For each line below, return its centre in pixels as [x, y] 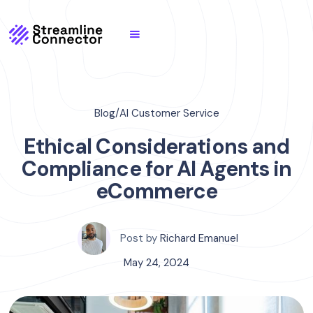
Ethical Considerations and [156, 146]
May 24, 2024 [156, 263]
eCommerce [156, 191]
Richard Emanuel [199, 238]
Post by [139, 238]
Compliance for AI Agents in [156, 169]
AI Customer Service [169, 113]
